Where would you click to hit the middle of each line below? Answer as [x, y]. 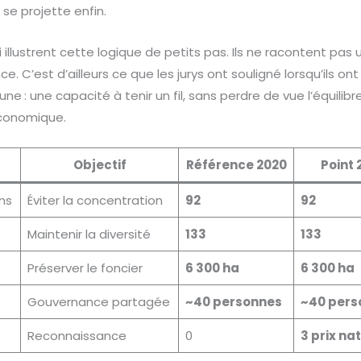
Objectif [100, 164]
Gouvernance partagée [98, 301]
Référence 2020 [236, 164]
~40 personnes [233, 301]
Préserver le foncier [85, 268]
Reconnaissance [77, 335]
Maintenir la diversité [89, 234]
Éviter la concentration [95, 200]
